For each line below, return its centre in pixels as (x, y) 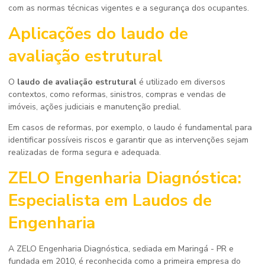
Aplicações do (64, 33)
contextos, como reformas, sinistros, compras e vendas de (117, 94)
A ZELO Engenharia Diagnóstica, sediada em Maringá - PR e (121, 248)
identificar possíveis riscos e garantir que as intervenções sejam (128, 140)
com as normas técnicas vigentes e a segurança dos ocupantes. (129, 8)
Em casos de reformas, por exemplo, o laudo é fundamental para (130, 127)
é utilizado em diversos (181, 82)
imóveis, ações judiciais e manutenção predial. (95, 106)
